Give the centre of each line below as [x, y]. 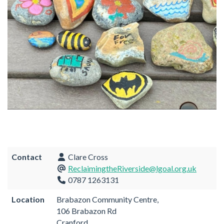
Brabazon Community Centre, [107, 199]
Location [28, 199]
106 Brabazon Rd [86, 210]
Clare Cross [87, 156]
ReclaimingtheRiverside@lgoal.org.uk [132, 168]
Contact [27, 156]
